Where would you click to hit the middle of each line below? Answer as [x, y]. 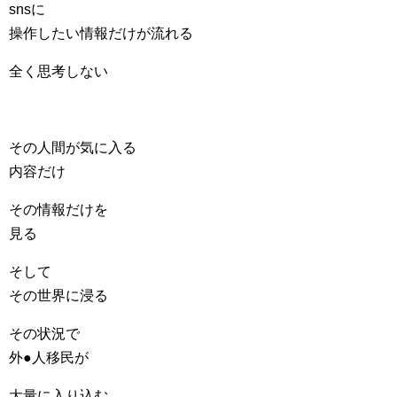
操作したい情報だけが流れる [101, 33]
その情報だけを [58, 210]
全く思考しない [58, 71]
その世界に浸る [58, 296]
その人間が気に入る [73, 148]
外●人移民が [49, 358]
